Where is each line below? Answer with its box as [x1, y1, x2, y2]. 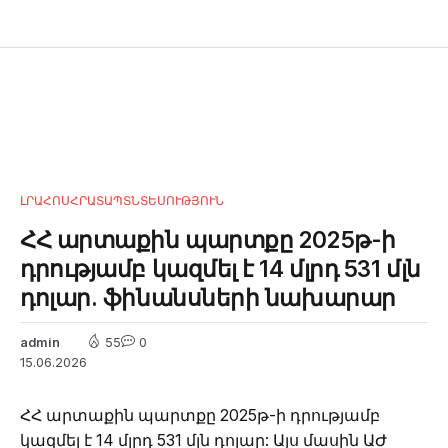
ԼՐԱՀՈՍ [20, 192, 70, 208]
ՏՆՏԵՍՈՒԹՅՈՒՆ [123, 192, 224, 208]
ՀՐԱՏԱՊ [70, 192, 123, 208]
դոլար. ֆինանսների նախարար [20, 283, 396, 311]
